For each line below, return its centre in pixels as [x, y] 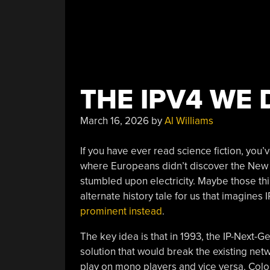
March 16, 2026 [114, 121]
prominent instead [121, 211]
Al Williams [189, 121]
